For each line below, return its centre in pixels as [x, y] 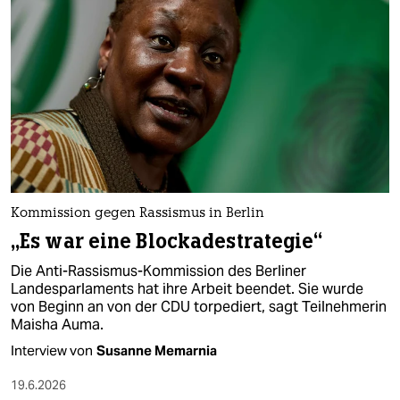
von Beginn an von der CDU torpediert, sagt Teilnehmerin [199, 307]
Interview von [52, 351]
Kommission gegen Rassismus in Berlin [137, 214]
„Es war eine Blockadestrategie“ [167, 242]
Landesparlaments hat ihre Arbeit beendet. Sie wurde [187, 289]
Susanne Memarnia [157, 351]
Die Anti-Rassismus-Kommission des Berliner [158, 271]
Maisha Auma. [57, 325]
